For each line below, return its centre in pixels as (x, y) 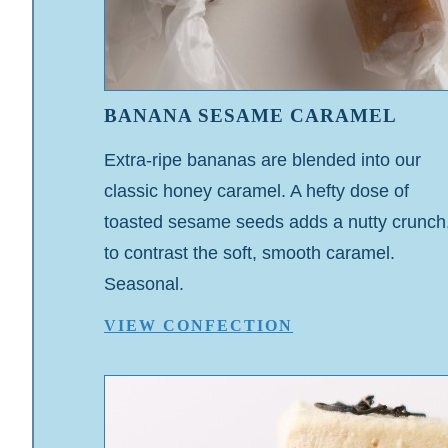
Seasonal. (144, 283)
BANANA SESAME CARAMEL (250, 115)
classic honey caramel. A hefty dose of (256, 190)
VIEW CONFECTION (198, 326)
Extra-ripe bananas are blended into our (262, 159)
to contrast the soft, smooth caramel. (249, 252)
